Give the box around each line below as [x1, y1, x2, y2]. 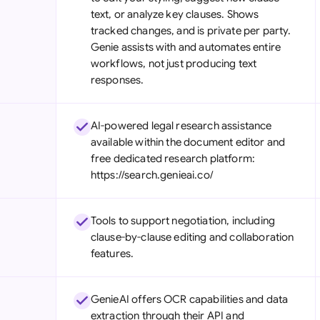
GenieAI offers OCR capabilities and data [90, 293, 289, 306]
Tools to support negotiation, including [90, 214, 275, 227]
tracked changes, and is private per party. [90, 24, 291, 37]
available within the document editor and [90, 136, 286, 149]
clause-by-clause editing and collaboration [90, 231, 294, 244]
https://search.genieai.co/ [90, 169, 214, 181]
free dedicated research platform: [90, 152, 256, 165]
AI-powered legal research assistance [90, 119, 272, 132]
